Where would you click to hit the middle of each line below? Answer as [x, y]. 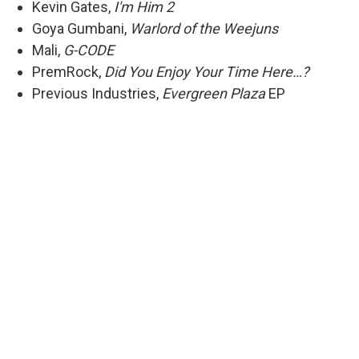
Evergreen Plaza [214, 93]
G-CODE [89, 50]
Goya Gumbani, [81, 28]
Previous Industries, [97, 93]
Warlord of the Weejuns [204, 28]
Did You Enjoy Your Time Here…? [207, 71]
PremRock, [68, 71]
